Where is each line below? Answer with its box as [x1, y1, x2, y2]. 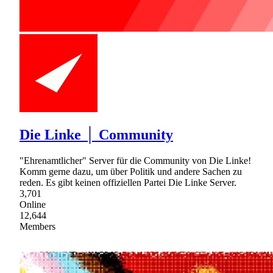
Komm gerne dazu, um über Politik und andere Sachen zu [19, 166, 242, 177]
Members [19, 221, 55, 232]
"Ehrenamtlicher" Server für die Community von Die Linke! [19, 155, 251, 166]
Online [19, 199, 46, 210]
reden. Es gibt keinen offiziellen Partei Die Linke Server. [19, 177, 236, 188]
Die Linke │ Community [19, 126, 173, 143]
